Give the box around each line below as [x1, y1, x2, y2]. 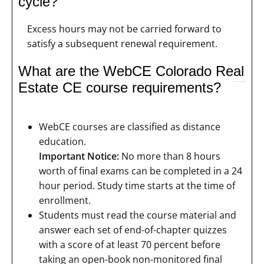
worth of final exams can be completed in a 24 [39, 164, 242, 178]
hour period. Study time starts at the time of [39, 179, 235, 193]
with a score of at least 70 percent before [39, 238, 220, 252]
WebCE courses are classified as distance [39, 120, 220, 134]
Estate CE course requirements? [18, 80, 221, 96]
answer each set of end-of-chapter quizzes [39, 223, 227, 237]
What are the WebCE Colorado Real [18, 63, 244, 80]
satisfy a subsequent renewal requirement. [27, 37, 217, 51]
